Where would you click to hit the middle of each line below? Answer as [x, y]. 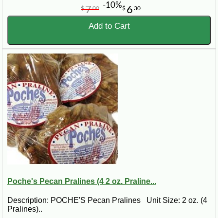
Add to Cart [109, 26]
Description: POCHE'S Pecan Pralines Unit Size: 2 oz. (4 [107, 200]
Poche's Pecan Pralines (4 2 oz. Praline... [82, 181]
